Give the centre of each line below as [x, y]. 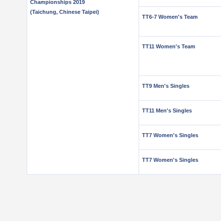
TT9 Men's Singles [166, 86]
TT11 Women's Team [169, 46]
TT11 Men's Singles [167, 110]
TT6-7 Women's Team [170, 17]
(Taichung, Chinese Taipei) [65, 12]
